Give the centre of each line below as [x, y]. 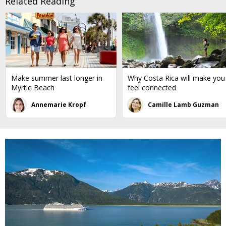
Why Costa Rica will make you [176, 78]
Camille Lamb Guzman [183, 105]
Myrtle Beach [33, 88]
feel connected [152, 88]
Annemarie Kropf [59, 105]
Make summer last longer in [57, 78]
